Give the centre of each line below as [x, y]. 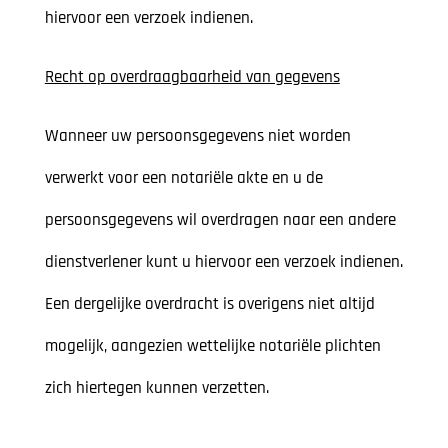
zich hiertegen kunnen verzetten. [156, 388]
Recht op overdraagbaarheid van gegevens [192, 77]
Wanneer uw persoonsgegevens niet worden [197, 136]
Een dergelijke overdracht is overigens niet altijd [209, 304]
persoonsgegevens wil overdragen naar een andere [220, 220]
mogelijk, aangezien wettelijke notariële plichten [212, 346]
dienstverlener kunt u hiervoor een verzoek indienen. [223, 262]
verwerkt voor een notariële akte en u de [183, 178]
